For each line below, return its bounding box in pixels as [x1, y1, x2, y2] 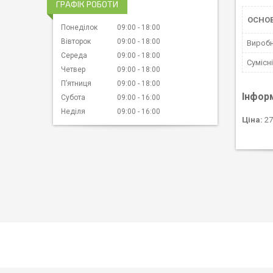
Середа [61, 51, 87, 60]
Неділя [61, 107, 85, 116]
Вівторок [61, 37, 91, 46]
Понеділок [61, 23, 97, 32]
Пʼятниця [61, 79, 91, 88]
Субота [61, 93, 85, 102]
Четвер [61, 65, 85, 74]
